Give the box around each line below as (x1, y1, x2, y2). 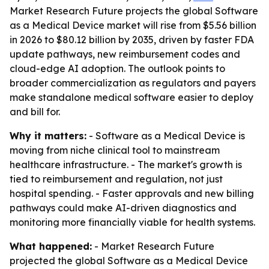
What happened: (10, 240, 92, 252)
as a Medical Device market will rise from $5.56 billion (10, 19, 256, 31)
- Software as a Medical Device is (86, 130, 245, 142)
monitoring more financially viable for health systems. (10, 216, 255, 228)
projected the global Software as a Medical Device (10, 255, 248, 267)
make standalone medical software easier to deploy (10, 91, 253, 103)
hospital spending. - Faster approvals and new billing (10, 187, 254, 199)
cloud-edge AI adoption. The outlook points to (10, 62, 225, 74)
